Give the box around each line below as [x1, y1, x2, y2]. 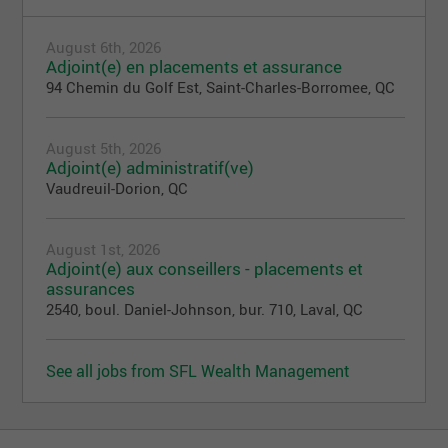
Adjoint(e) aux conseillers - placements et [46, 256, 364, 280]
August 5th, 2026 [46, 137, 162, 158]
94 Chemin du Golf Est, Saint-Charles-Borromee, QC [46, 76, 396, 97]
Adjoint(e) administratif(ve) [46, 155, 255, 179]
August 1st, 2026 [46, 238, 161, 259]
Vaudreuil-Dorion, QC [46, 177, 189, 198]
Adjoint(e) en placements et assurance [46, 54, 343, 78]
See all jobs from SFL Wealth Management [46, 359, 351, 382]
